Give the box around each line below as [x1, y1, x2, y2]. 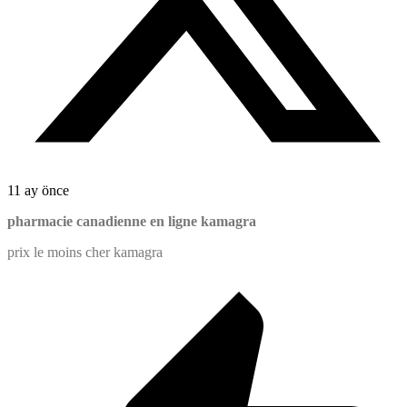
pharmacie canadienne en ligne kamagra [7, 213, 256, 230]
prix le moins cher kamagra [7, 244, 163, 261]
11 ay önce [7, 183, 69, 199]
